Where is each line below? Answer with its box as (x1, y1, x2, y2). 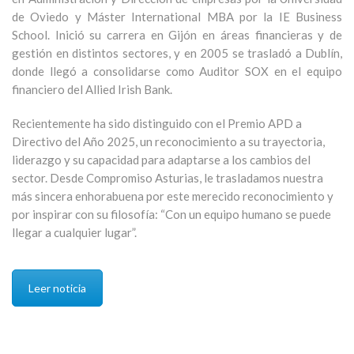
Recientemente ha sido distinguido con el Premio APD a (12, 116, 302, 130)
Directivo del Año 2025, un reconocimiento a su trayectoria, (12, 134, 325, 149)
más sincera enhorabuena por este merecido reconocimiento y (12, 189, 333, 203)
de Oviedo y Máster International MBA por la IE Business (12, 9, 342, 24)
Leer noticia (28, 281, 86, 295)
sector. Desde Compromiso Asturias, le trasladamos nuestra (12, 171, 323, 185)
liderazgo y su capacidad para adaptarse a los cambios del (12, 153, 311, 167)
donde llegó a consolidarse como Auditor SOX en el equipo (12, 64, 342, 78)
